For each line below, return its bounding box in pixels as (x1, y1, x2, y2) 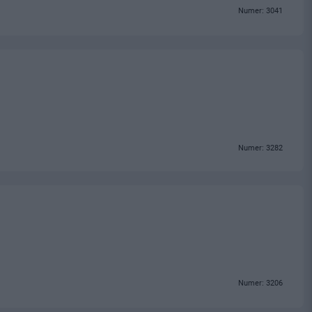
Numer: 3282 (238, 143, 283, 153)
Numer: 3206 (238, 278, 283, 288)
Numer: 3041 (238, 6, 283, 16)
